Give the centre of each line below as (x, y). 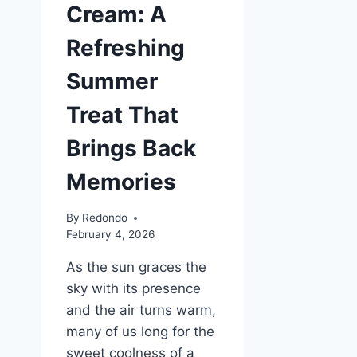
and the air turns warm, (141, 310)
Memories (121, 182)
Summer (112, 82)
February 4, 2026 (110, 235)
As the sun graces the (136, 267)
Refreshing (126, 48)
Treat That (122, 115)
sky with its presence (133, 289)
